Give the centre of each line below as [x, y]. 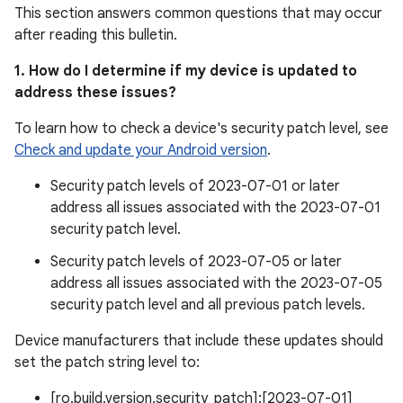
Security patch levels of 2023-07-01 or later [195, 186]
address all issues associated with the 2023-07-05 [216, 283]
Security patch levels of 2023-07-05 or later [196, 262]
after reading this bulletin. [96, 35]
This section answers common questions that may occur [198, 13]
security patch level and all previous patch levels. [208, 305]
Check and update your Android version [141, 150]
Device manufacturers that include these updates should [199, 341]
